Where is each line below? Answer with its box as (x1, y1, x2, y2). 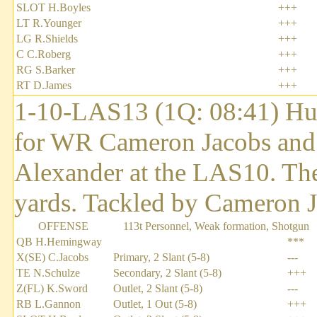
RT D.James (16, 79, 71, 92)
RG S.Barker (16, 64, 75, 76)
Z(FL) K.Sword (16, 282, 88, 295)
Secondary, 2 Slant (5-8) (113, 267, 221, 279)
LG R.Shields (16, 33, 78, 45)
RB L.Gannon (16, 298, 81, 311)
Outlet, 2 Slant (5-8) (113, 282, 202, 295)
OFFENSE (38, 220, 88, 233)
